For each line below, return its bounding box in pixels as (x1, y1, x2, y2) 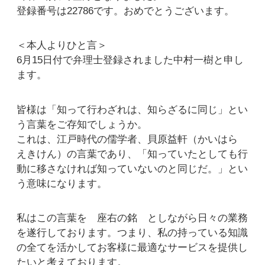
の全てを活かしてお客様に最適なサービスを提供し (17, 242, 248, 254)
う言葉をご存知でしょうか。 (17, 118, 147, 130)
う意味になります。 (17, 177, 107, 189)
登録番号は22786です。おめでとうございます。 (17, 5, 234, 17)
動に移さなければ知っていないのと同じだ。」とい (17, 163, 248, 174)
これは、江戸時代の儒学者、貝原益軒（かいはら (17, 133, 238, 145)
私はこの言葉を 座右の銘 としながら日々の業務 (17, 212, 248, 224)
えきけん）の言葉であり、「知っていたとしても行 (17, 148, 248, 160)
